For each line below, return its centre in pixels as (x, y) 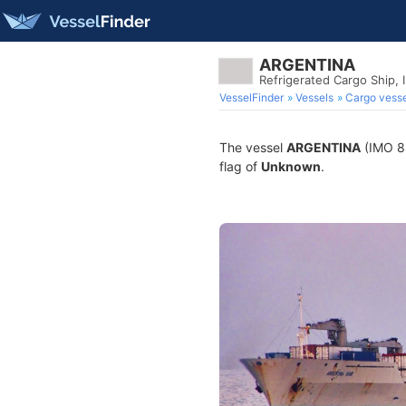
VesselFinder (251, 97)
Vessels (314, 97)
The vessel (253, 147)
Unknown (291, 166)
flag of (240, 166)
